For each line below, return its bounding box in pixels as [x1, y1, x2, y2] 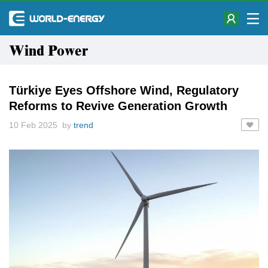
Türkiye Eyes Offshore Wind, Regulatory [9, 84, 239, 97]
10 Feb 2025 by [9, 120, 74, 130]
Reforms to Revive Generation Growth [9, 99, 227, 112]
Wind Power [9, 41, 95, 62]
